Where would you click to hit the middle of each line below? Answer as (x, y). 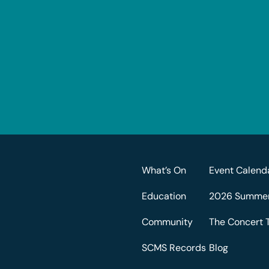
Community (167, 222)
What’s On (164, 170)
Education (164, 196)
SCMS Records (174, 248)
